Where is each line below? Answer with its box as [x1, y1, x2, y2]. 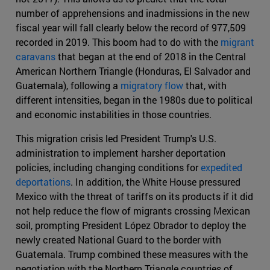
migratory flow [121, 79, 183, 92]
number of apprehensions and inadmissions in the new [16, 7, 250, 20]
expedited [201, 161, 242, 174]
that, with [183, 79, 227, 92]
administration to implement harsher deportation [16, 146, 225, 160]
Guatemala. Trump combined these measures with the [16, 248, 248, 261]
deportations [16, 175, 71, 189]
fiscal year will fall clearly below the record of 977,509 [16, 21, 246, 34]
